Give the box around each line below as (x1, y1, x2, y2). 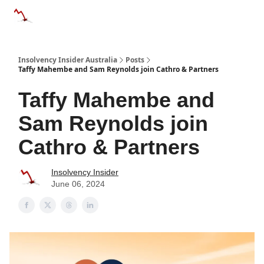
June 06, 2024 (51, 179, 105, 189)
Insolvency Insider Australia (18, 55, 117, 65)
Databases (103, 10, 137, 18)
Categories (47, 10, 81, 18)
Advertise (158, 14, 187, 22)
